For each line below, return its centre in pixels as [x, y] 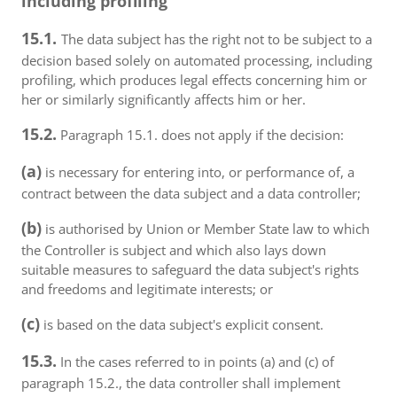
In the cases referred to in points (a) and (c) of [195, 362]
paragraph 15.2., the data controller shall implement [181, 383]
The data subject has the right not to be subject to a [217, 39]
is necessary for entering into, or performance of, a [198, 172]
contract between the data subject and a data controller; [191, 193]
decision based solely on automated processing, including [197, 60]
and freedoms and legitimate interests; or [147, 289]
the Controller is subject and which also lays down [174, 250]
